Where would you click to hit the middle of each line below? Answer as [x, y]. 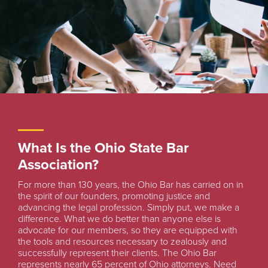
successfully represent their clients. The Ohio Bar [117, 253]
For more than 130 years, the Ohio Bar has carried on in [131, 185]
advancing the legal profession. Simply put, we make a [129, 208]
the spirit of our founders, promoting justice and [114, 196]
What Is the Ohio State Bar [103, 148]
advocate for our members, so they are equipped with [128, 230]
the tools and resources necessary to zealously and [122, 242]
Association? [58, 165]
